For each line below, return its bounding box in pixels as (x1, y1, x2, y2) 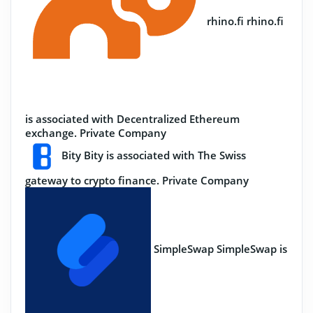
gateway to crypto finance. (25, 173, 159, 187)
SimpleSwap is (217, 242, 287, 256)
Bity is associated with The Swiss (84, 148, 246, 163)
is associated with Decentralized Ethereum (25, 112, 240, 126)
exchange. (25, 126, 77, 140)
